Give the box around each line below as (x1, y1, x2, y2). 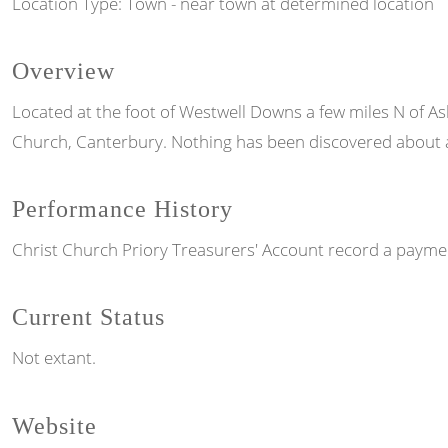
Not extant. (12, 346, 96, 370)
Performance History (12, 196, 233, 223)
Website (12, 412, 97, 439)
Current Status (12, 304, 165, 331)
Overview (12, 57, 115, 84)
